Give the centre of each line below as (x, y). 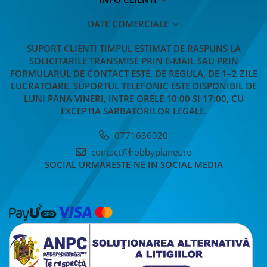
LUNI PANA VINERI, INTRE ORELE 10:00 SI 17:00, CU (133, 98)
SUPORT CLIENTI (63, 48)
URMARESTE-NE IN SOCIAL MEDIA (150, 164)
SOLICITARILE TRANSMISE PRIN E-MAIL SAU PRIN (133, 60)
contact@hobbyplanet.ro (140, 152)
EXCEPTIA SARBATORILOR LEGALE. (133, 111)
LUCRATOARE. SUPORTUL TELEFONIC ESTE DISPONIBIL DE (133, 86)
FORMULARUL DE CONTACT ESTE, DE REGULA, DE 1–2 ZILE (133, 73)
